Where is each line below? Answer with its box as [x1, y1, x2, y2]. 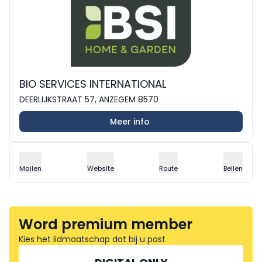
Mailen [19, 163, 42, 173]
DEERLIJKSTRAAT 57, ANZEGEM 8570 [19, 93, 158, 105]
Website [87, 163, 114, 173]
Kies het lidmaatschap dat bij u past [19, 233, 166, 245]
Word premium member [19, 214, 192, 234]
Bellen [223, 163, 243, 173]
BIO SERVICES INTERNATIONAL [19, 76, 166, 91]
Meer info [110, 115, 150, 127]
